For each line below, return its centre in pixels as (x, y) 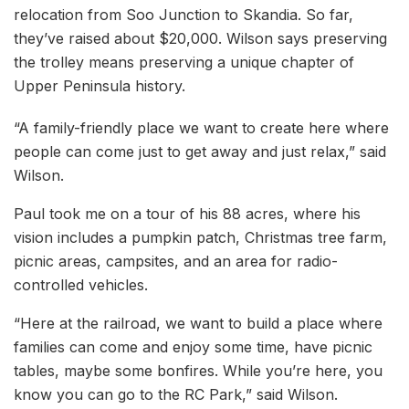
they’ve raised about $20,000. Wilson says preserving (200, 38)
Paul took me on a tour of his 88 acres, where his (187, 213)
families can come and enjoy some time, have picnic (193, 346)
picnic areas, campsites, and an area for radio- (176, 261)
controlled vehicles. (83, 284)
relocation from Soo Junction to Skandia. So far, (184, 14)
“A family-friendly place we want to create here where (201, 127)
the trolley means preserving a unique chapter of (184, 62)
